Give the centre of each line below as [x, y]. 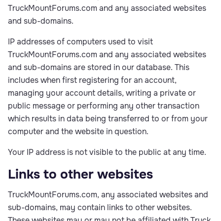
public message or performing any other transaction [104, 106]
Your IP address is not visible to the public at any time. [107, 152]
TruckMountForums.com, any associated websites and [108, 195]
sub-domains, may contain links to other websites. [100, 207]
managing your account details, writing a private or [102, 93]
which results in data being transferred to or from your [108, 119]
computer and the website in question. [78, 131]
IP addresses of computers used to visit [80, 42]
